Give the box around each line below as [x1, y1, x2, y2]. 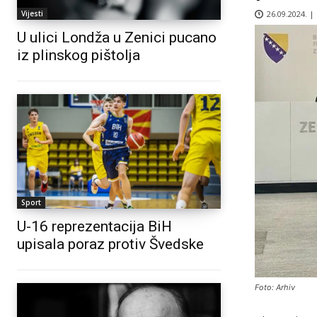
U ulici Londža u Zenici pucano [17, 29, 217, 47]
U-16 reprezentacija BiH [17, 217, 172, 235]
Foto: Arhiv [255, 282, 295, 292]
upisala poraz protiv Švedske [17, 235, 204, 253]
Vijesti [21, 8, 43, 19]
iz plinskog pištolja [17, 47, 140, 64]
